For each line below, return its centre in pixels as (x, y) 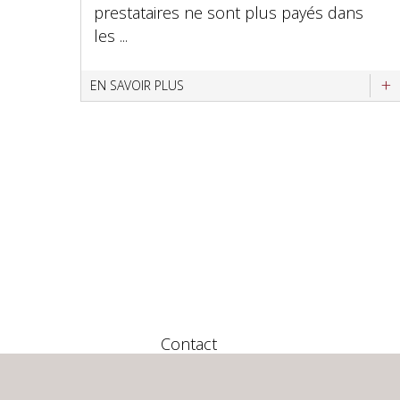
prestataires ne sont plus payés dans (229, 12)
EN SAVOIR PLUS (137, 85)
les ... (111, 36)
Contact (189, 344)
